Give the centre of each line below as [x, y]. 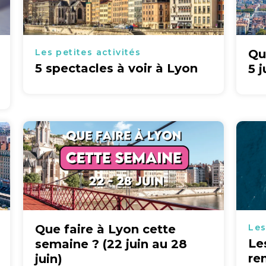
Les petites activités [88, 52]
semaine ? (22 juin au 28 [111, 244]
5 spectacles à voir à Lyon [116, 68]
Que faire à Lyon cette [105, 229]
